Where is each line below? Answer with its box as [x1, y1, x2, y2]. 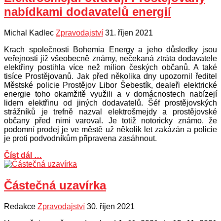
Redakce [4, 202, 36, 211]
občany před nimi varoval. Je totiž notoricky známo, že [4, 116, 217, 125]
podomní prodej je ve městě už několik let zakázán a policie [4, 125, 217, 134]
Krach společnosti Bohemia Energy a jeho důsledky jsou [4, 45, 217, 54]
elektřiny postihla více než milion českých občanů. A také [4, 63, 217, 72]
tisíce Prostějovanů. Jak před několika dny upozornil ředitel [4, 72, 217, 80]
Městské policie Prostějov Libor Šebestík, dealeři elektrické [4, 80, 217, 89]
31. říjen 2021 [105, 28, 153, 37]
